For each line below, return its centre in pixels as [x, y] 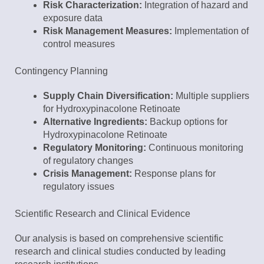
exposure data [73, 18]
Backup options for [187, 122]
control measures [79, 44]
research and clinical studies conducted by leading [120, 252]
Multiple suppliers [211, 96]
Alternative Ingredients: [95, 122]
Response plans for [174, 174]
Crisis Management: [88, 174]
